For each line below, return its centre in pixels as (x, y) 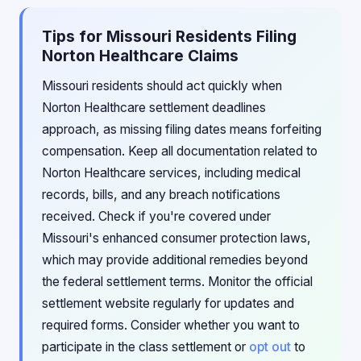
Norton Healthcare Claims (140, 56)
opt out (270, 347)
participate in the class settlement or (145, 347)
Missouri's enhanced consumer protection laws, (176, 238)
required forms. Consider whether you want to (171, 325)
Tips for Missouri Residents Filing (169, 36)
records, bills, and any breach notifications (161, 195)
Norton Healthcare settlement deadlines (154, 108)
